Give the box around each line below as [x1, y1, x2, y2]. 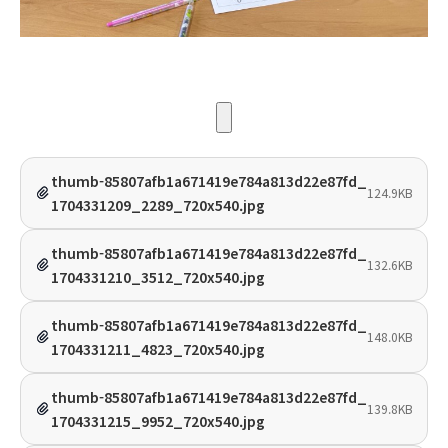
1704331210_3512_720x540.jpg [51, 267, 265, 287]
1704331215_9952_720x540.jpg [51, 411, 265, 431]
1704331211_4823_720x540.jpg [51, 339, 265, 359]
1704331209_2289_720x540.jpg [51, 195, 265, 215]
